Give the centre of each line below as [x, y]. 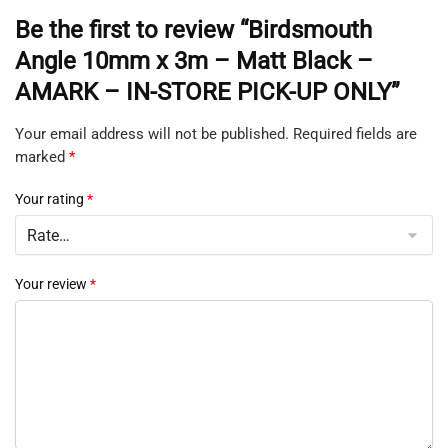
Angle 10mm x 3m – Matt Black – [194, 60]
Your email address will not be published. [152, 133]
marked [42, 156]
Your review [52, 283]
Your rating [51, 198]
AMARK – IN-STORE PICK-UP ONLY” [207, 91]
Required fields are [355, 133]
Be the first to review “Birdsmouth [193, 29]
